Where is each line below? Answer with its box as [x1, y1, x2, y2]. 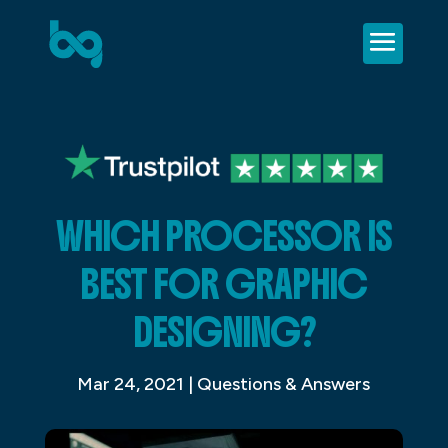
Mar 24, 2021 [77, 372, 185, 395]
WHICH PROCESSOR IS [55, 210, 392, 261]
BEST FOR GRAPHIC [80, 258, 368, 309]
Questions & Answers [197, 372, 371, 395]
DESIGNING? [132, 306, 315, 357]
